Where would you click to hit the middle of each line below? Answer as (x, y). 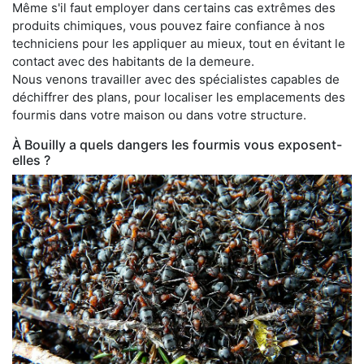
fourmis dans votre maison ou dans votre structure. (159, 115)
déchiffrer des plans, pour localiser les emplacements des (179, 97)
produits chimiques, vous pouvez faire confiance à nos (169, 25)
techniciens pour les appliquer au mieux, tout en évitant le (179, 43)
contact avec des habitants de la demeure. (133, 61)
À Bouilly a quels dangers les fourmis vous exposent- (177, 144)
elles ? (31, 160)
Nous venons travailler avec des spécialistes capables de (176, 79)
